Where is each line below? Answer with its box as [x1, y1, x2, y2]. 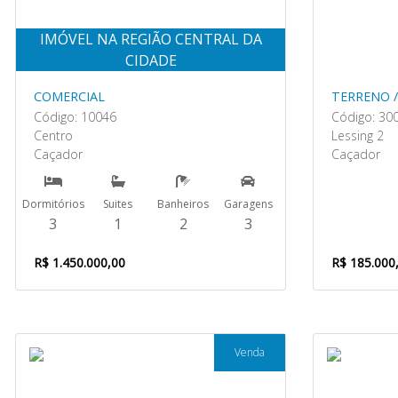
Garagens [223, 196, 273, 211]
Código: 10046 [34, 108, 116, 125]
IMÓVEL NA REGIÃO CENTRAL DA [39, 29, 262, 49]
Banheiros [157, 196, 210, 211]
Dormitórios [21, 196, 84, 211]
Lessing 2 [331, 127, 384, 144]
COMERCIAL [34, 88, 105, 105]
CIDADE [124, 51, 177, 70]
